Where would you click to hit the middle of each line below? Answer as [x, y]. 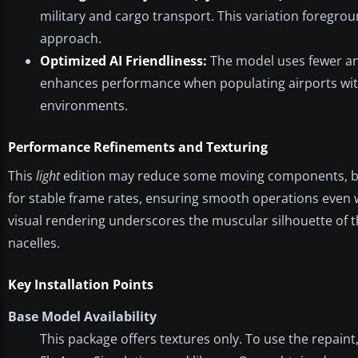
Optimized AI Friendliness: [123, 60]
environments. [84, 105]
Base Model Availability [82, 316]
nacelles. [34, 243]
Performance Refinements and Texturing [138, 147]
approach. [71, 38]
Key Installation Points [81, 284]
